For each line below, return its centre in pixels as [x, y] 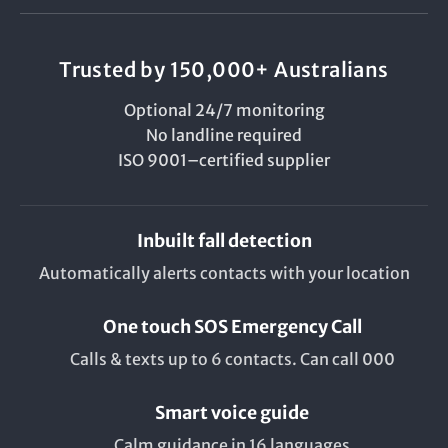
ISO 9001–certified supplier [224, 159]
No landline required [224, 134]
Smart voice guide [232, 412]
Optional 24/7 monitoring [224, 109]
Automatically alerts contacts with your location [224, 272]
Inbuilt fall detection [224, 240]
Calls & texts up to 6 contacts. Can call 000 [232, 358]
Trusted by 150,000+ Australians [224, 69]
